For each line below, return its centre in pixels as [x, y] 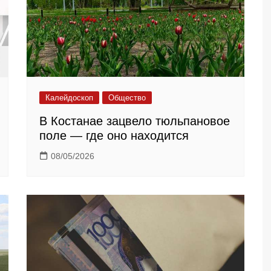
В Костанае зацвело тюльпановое [135, 121]
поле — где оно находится [114, 135]
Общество [127, 97]
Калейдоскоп [69, 97]
